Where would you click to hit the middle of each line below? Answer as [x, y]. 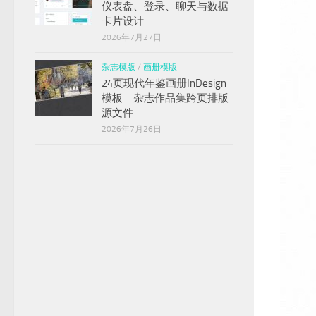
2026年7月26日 [132, 129]
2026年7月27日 [132, 38]
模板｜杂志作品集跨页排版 [165, 98]
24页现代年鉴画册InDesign [164, 84]
